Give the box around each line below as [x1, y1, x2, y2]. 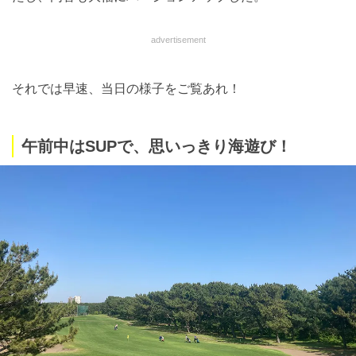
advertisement [150, 34, 206, 44]
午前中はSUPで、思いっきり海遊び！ [21, 137, 292, 155]
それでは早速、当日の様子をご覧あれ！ [12, 81, 241, 95]
